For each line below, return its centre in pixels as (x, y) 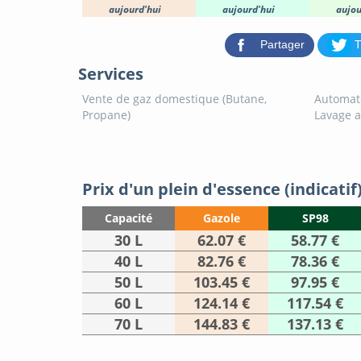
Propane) (106, 115)
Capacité (129, 218)
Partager (282, 44)
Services (111, 74)
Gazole (222, 218)
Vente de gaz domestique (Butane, (174, 99)
